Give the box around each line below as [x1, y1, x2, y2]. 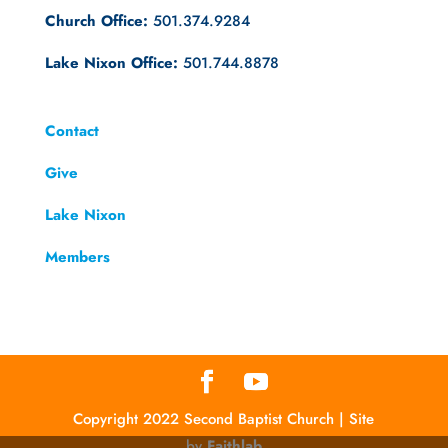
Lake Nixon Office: [44, 51, 178, 74]
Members [44, 245, 110, 268]
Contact [44, 119, 99, 142]
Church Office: [44, 9, 148, 32]
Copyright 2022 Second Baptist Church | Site [73, 408, 375, 431]
